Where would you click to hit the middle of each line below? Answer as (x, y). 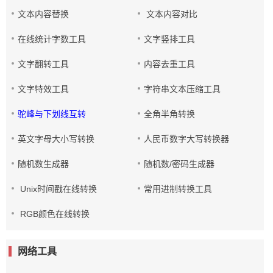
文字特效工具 (43, 89)
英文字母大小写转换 (56, 139)
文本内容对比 (171, 14)
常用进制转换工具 (178, 189)
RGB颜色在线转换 (54, 214)
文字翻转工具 (43, 64)
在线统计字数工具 (52, 39)
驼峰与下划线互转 (52, 114)
